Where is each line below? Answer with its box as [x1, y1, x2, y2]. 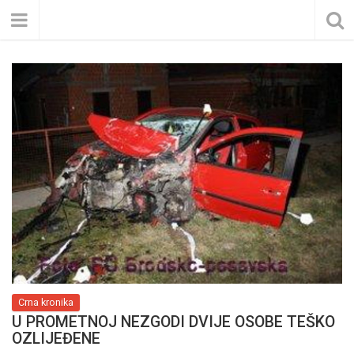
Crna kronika [18, 296, 73, 308]
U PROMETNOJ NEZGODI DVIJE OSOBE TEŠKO [12, 313, 335, 331]
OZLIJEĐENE [12, 330, 100, 348]
